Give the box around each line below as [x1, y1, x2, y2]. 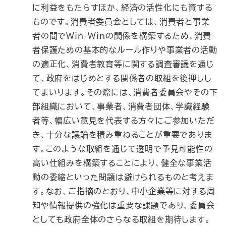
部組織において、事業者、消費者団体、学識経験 [32, 102, 210, 110]
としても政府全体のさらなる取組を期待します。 [32, 215, 211, 223]
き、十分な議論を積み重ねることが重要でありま [32, 131, 212, 139]
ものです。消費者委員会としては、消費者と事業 [32, 18, 210, 26]
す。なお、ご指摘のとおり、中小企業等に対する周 [32, 187, 215, 195]
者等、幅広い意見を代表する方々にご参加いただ [32, 117, 215, 125]
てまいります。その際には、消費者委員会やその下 [32, 88, 218, 96]
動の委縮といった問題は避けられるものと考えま [32, 173, 214, 181]
